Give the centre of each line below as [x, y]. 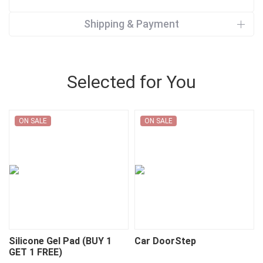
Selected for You [131, 82]
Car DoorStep [165, 241]
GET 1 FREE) [36, 252]
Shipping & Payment [131, 24]
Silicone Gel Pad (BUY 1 [60, 241]
